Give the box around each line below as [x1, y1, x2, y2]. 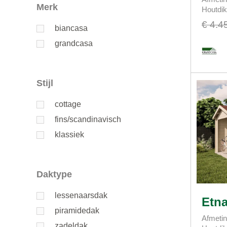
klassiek [55, 130, 84, 139]
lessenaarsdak [55, 191, 107, 200]
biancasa [55, 24, 88, 33]
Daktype [43, 169, 72, 180]
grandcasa [55, 39, 93, 48]
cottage [55, 100, 81, 109]
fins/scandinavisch [55, 115, 121, 124]
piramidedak [55, 206, 99, 215]
